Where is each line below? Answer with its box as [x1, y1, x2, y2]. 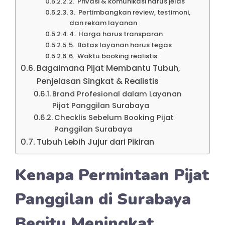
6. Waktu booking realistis [69, 51, 158, 61]
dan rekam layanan [69, 18, 138, 28]
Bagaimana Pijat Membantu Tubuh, [37, 62, 181, 74]
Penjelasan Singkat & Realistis [37, 75, 159, 87]
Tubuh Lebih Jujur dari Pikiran [37, 136, 155, 148]
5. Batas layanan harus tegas [69, 40, 172, 50]
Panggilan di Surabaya [15, 188, 191, 210]
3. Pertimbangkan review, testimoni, [69, 7, 191, 17]
